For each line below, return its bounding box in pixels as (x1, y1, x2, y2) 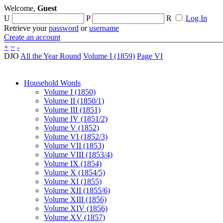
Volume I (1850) (44, 88, 96, 96)
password (49, 24, 79, 32)
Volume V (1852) (44, 123, 99, 132)
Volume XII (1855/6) (44, 186, 110, 195)
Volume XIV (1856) (44, 204, 108, 213)
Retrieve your (4, 24, 49, 32)
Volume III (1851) (44, 106, 101, 114)
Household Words (24, 79, 81, 87)
